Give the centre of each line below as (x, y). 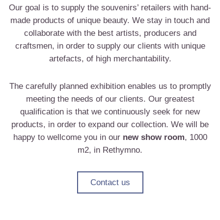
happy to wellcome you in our (68, 137)
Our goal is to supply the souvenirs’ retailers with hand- (110, 8)
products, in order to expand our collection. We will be (110, 124)
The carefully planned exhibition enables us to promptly (110, 86)
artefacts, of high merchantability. (110, 59)
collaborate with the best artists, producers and (110, 33)
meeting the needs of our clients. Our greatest (110, 99)
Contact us (110, 182)
